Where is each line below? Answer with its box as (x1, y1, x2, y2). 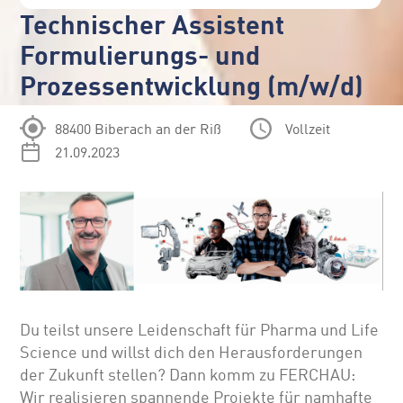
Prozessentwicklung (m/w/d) (20, 69, 364, 102)
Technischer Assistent (20, 8, 285, 40)
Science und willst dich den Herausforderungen (20, 343, 363, 363)
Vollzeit (285, 119, 331, 138)
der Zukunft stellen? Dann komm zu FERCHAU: (20, 365, 356, 386)
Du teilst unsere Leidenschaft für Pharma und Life (20, 320, 380, 341)
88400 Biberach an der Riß (55, 119, 222, 138)
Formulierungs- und (20, 39, 261, 71)
